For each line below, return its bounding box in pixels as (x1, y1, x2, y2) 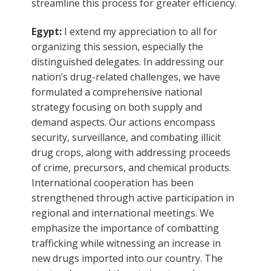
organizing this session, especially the (31, 39, 203, 53)
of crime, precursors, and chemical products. (31, 160, 231, 174)
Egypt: (31, 24, 64, 38)
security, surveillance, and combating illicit (31, 130, 221, 144)
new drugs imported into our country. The (31, 251, 223, 265)
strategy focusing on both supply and (31, 100, 202, 114)
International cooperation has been (31, 175, 194, 189)
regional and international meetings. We (31, 206, 214, 220)
